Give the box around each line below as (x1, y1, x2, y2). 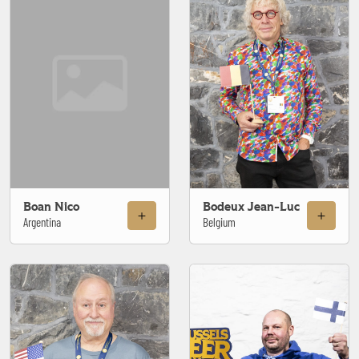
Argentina (23, 214, 61, 229)
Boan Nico (23, 200, 79, 213)
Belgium (203, 214, 236, 229)
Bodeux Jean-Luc (203, 200, 300, 213)
